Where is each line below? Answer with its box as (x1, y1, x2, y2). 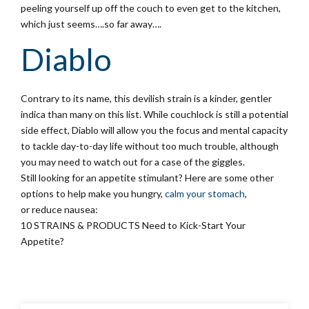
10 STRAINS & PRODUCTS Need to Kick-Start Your (21, 219, 246, 232)
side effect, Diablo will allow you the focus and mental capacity (21, 124, 288, 137)
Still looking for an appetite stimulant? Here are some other (21, 172, 274, 184)
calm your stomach (165, 188, 245, 200)
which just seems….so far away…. (21, 18, 161, 30)
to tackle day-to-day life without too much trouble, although (21, 140, 279, 152)
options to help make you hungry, (21, 188, 165, 200)
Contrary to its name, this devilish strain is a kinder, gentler (21, 92, 272, 105)
